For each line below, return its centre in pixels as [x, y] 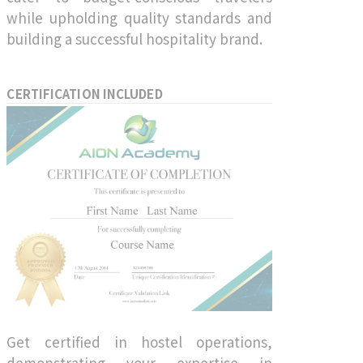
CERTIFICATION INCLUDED [85, 93]
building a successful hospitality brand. [135, 38]
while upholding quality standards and [139, 17]
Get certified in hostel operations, [139, 341]
